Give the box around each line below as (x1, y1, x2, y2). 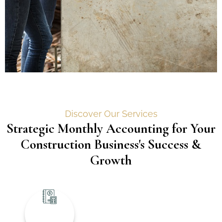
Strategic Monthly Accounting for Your (6, 120, 216, 137)
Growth (90, 152, 132, 168)
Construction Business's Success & (21, 136, 201, 153)
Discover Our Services (64, 108, 158, 119)
